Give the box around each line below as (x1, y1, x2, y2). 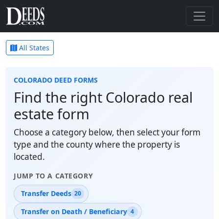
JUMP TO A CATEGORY (14, 171, 93, 180)
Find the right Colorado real (14, 88, 193, 107)
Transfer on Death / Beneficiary (21, 206, 127, 216)
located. (14, 151, 45, 162)
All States (17, 43, 49, 52)
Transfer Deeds (21, 189, 71, 198)
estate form (14, 104, 89, 123)
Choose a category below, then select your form (14, 127, 200, 138)
